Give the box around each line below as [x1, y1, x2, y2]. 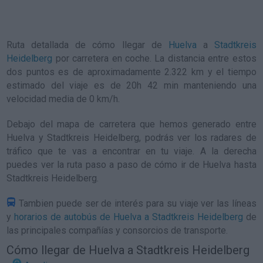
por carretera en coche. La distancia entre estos [52, 53, 257, 64]
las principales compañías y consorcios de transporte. [6, 225, 228, 236]
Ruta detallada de [6, 39, 93, 50]
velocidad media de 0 [6, 93, 97, 104]
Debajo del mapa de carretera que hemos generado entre [6, 119, 257, 130]
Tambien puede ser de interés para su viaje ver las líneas [19, 198, 257, 209]
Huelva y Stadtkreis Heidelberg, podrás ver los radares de [6, 132, 257, 143]
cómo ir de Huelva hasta [154, 159, 257, 170]
